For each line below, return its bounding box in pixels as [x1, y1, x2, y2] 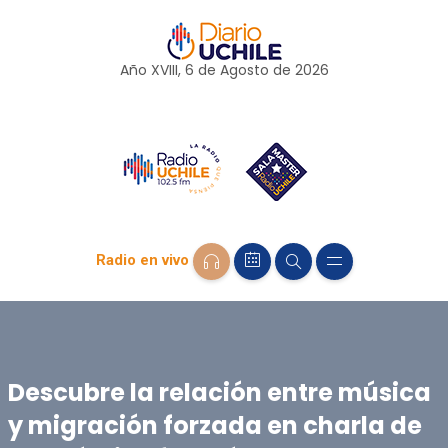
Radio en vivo [95, 251, 189, 270]
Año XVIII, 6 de [119, 60, 220, 80]
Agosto [219, 60, 269, 80]
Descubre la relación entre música [7, 375, 431, 409]
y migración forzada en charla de [7, 408, 422, 442]
